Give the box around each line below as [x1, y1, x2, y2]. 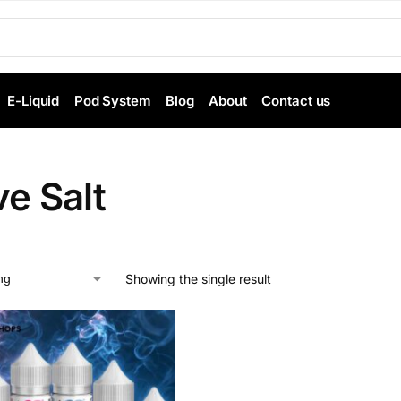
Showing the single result [124, 271, 271, 286]
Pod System [73, 92, 151, 109]
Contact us [261, 92, 331, 109]
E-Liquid [7, 92, 60, 109]
